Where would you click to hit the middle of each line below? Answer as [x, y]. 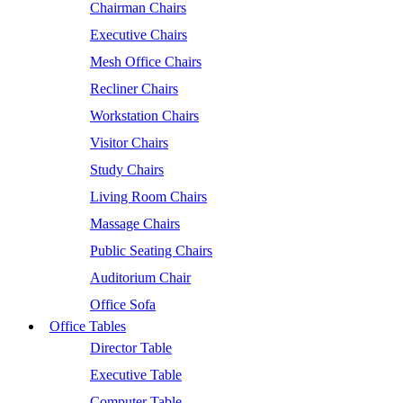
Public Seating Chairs [151, 251]
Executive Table [136, 375]
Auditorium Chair [140, 278]
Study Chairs [127, 170]
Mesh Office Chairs [146, 62]
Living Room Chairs [148, 197]
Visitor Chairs [129, 143]
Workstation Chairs [144, 116]
